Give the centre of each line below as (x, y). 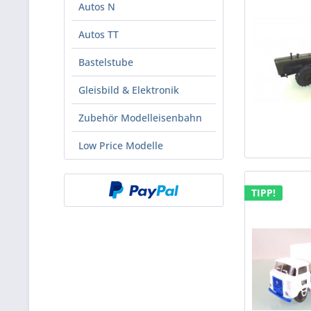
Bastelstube (106, 62)
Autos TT (99, 34)
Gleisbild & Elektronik (129, 90)
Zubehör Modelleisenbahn (140, 118)
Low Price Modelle (121, 145)
